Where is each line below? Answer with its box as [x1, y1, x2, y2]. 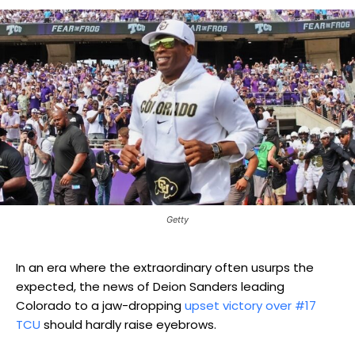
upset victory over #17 [185, 296, 316, 314]
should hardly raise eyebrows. [40, 315, 216, 333]
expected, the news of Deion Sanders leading [16, 277, 284, 295]
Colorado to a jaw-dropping [16, 296, 185, 314]
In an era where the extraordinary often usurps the [16, 258, 314, 276]
